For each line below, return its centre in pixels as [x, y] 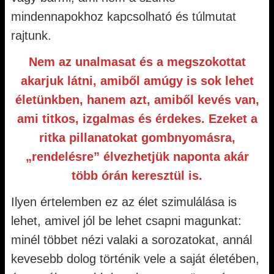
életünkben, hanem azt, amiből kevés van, [137, 100]
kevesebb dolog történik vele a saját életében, [135, 259]
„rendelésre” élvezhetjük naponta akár [137, 157]
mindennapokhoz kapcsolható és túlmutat [124, 17]
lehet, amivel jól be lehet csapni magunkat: [126, 221]
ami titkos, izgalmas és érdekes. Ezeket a [137, 119]
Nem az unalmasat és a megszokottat [137, 62]
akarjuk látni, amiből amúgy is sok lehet [137, 81]
